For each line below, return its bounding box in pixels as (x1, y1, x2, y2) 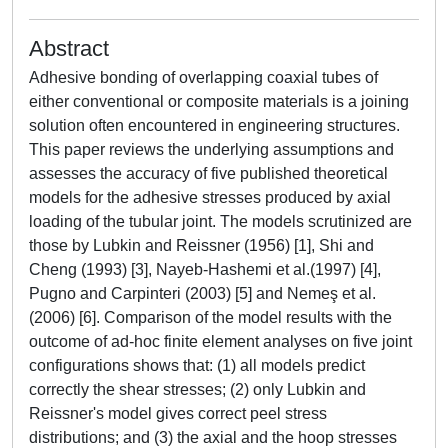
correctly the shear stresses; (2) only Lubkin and (29, 381, 366, 398)
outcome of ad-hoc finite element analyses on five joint (29, 333, 412, 350)
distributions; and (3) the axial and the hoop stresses (29, 429, 397, 446)
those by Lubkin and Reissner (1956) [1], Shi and (29, 237, 374, 254)
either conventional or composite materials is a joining (29, 93, 409, 110)
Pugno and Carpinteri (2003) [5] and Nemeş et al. (29, 285, 376, 302)
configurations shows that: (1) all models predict (29, 357, 365, 374)
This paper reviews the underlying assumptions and (29, 141, 394, 158)
